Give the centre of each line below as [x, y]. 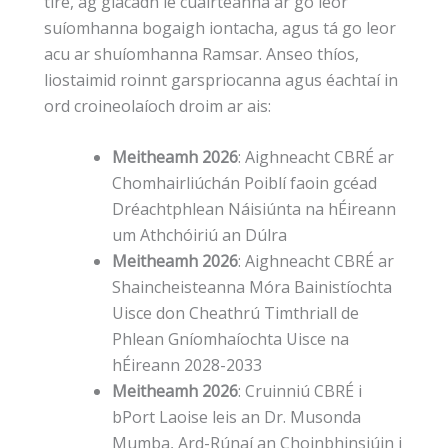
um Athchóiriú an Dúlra [199, 235]
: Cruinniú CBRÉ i [300, 391]
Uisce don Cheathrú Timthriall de [235, 313]
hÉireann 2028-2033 [187, 365]
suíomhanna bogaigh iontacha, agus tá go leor [220, 27]
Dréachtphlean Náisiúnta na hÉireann [254, 209]
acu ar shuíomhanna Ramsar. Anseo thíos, [201, 53]
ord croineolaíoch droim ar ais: [157, 105]
